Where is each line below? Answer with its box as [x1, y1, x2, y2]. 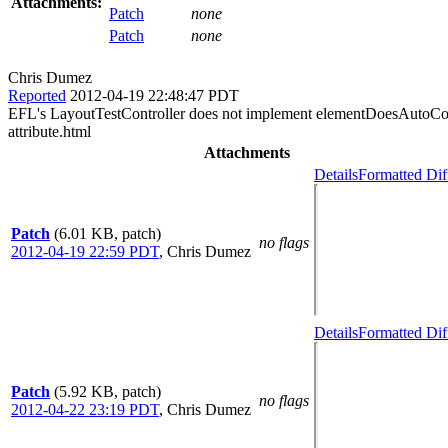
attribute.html [8, 122, 91, 140]
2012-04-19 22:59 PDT [11, 242, 159, 260]
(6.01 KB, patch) [54, 224, 161, 242]
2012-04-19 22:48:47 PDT [70, 86, 239, 104]
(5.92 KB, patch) [54, 382, 161, 400]
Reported [8, 86, 66, 104]
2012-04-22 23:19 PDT [11, 400, 159, 418]
